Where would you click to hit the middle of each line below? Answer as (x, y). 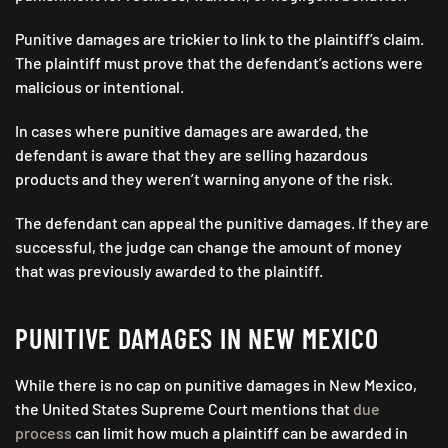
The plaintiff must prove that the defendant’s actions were (219, 63)
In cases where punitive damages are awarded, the (192, 131)
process (43, 433)
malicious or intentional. (99, 87)
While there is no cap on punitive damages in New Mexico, (216, 385)
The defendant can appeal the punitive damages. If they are (222, 223)
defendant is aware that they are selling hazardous (191, 155)
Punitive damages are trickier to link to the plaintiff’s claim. (219, 39)
